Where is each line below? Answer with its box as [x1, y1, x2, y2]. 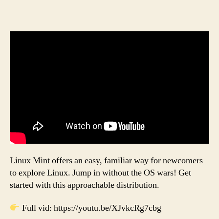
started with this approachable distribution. [10, 179, 159, 191]
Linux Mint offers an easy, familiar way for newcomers [10, 154, 203, 166]
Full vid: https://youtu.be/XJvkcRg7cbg [20, 202, 161, 214]
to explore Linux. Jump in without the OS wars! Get [10, 167, 191, 178]
